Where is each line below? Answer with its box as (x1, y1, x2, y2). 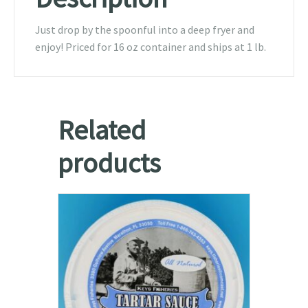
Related (58, 113, 146, 148)
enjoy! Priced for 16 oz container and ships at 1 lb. (35, 40, 266, 54)
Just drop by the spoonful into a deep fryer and (35, 23, 254, 37)
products (58, 146, 161, 181)
